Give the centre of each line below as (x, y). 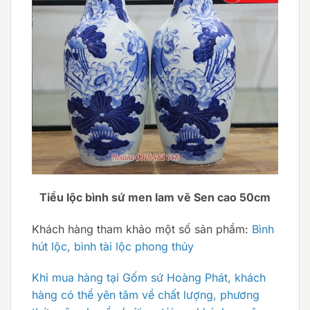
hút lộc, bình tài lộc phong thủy (113, 246)
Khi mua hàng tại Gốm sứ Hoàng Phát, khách (149, 278)
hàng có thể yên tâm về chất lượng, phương (146, 295)
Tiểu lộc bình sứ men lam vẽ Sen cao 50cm (155, 197)
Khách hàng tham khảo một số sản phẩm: (142, 229)
